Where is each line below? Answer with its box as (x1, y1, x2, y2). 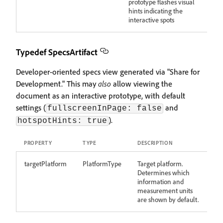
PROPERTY (24, 139, 52, 146)
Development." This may (16, 79, 98, 89)
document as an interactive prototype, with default (16, 91, 185, 101)
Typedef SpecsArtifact (16, 46, 98, 57)
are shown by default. (137, 195, 199, 204)
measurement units (137, 186, 193, 195)
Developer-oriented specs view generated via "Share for (16, 67, 200, 77)
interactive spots (128, 15, 174, 24)
